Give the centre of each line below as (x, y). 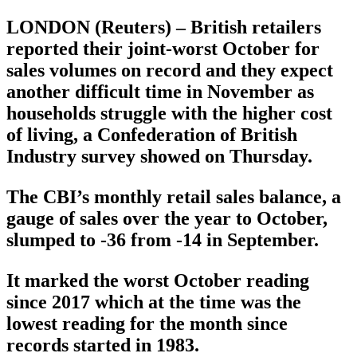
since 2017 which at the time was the (154, 302)
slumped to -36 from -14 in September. (163, 240)
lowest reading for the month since (147, 324)
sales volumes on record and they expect (170, 71)
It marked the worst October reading (158, 281)
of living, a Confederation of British (152, 135)
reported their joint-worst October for (163, 49)
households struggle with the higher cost (169, 114)
